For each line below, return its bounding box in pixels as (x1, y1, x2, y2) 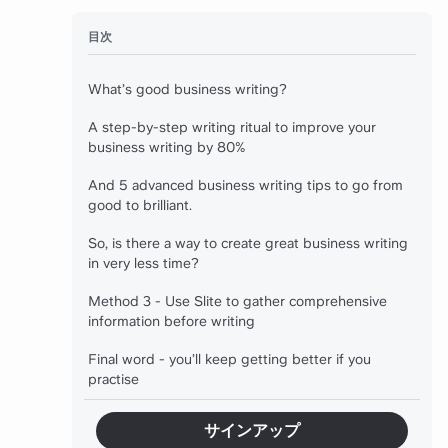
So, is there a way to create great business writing (88, 235, 408, 251)
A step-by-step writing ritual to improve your (88, 119, 376, 135)
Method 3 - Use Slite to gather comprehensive (88, 293, 387, 309)
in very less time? (88, 255, 199, 271)
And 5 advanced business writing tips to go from (88, 177, 403, 193)
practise (88, 371, 139, 387)
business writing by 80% (88, 139, 245, 155)
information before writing (88, 313, 255, 329)
